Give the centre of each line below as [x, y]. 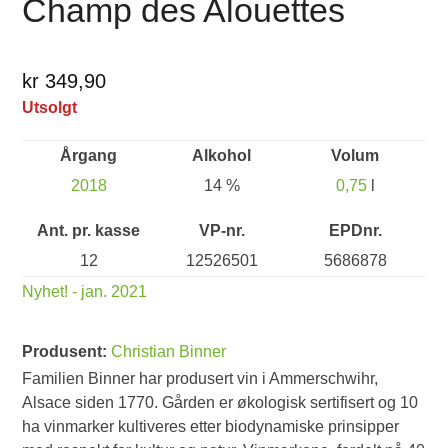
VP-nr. [221, 231]
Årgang [89, 156]
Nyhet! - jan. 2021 [85, 292]
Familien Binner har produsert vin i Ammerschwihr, [200, 379]
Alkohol [222, 156]
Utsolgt [50, 108]
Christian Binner [169, 352]
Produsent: [67, 352]
